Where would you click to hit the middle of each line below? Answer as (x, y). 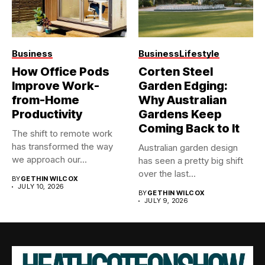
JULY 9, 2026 (166, 201)
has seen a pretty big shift (191, 161)
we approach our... (49, 159)
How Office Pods (61, 72)
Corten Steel (176, 72)
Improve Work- (56, 86)
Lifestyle (199, 54)
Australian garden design (188, 148)
